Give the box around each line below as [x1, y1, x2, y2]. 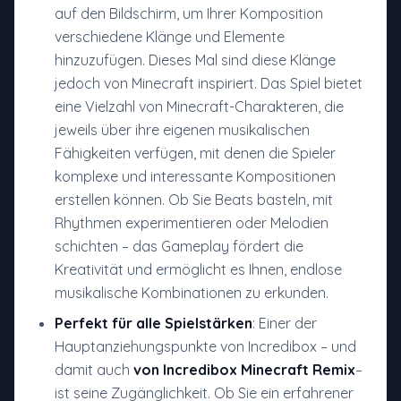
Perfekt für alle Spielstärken [55, 314, 252, 333]
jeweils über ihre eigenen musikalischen [55, 121, 310, 140]
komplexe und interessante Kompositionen [55, 167, 336, 186]
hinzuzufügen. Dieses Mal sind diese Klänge [55, 51, 336, 70]
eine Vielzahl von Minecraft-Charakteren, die [55, 98, 344, 116]
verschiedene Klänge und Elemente [55, 28, 285, 47]
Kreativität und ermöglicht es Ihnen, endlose [55, 260, 342, 279]
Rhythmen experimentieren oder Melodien [55, 214, 328, 233]
